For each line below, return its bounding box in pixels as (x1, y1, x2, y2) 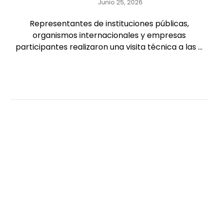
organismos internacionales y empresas (32, 30, 186, 41)
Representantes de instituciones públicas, (29, 18, 189, 29)
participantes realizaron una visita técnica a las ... (16, 41, 202, 53)
